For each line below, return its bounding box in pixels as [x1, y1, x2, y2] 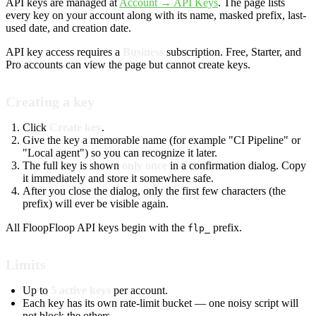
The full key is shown [23, 159, 122, 172]
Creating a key [6, 94, 95, 110]
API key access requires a [6, 46, 123, 59]
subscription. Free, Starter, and [164, 46, 301, 59]
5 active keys [51, 284, 111, 297]
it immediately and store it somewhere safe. [23, 172, 214, 185]
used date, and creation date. [6, 22, 131, 35]
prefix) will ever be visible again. [23, 197, 169, 210]
